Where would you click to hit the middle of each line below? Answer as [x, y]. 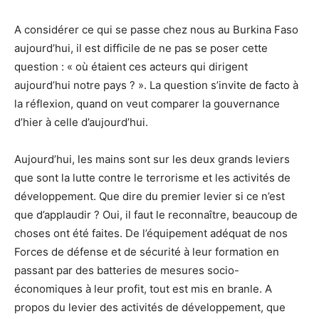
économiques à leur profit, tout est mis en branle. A [143, 288]
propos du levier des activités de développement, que [150, 307]
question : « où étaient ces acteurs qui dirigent [131, 66]
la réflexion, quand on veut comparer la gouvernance [147, 103]
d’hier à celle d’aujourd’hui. [81, 122]
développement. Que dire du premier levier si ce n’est [150, 196]
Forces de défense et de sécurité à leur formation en [147, 251]
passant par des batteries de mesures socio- [127, 270]
